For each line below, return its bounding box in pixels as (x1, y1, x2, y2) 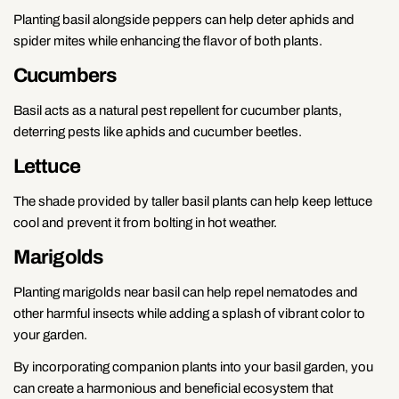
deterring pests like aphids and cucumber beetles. (13, 124, 302, 139)
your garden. (13, 327, 87, 342)
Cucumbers (13, 63, 116, 86)
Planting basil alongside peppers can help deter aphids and (13, 12, 354, 27)
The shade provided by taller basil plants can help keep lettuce (13, 193, 372, 208)
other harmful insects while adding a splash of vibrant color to (13, 305, 365, 321)
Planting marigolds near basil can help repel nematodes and (13, 284, 358, 299)
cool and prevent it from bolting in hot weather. (13, 215, 277, 230)
